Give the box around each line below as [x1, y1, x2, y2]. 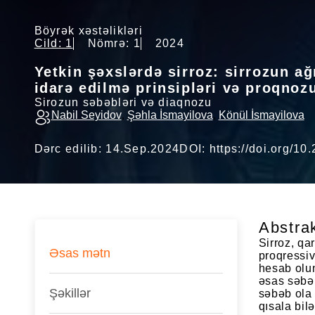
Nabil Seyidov [51, 108, 122, 121]
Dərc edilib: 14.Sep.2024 [34, 142, 180, 155]
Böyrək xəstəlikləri [34, 24, 143, 37]
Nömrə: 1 [87, 37, 141, 49]
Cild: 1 [34, 37, 73, 49]
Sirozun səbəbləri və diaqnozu [34, 96, 212, 108]
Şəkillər [49, 285, 91, 300]
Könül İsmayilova [218, 108, 304, 121]
